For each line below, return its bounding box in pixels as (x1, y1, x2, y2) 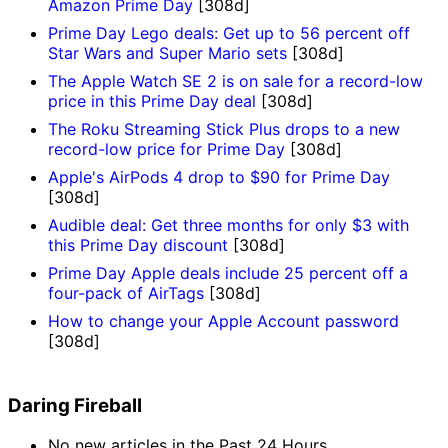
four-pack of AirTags (48, 282, 204, 303)
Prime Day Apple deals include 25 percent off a (48, 262, 408, 283)
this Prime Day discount (48, 234, 228, 255)
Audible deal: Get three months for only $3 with (48, 214, 409, 235)
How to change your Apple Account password (48, 310, 399, 331)
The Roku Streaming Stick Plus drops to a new (48, 118, 400, 139)
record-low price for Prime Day (48, 138, 285, 159)
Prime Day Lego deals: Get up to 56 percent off (48, 22, 410, 43)
